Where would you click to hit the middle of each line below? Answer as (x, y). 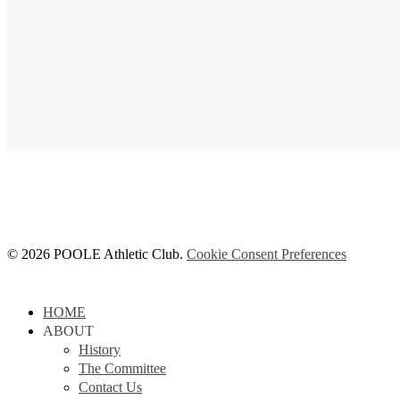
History (100, 349)
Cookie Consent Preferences (267, 254)
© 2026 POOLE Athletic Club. (97, 254)
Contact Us (110, 387)
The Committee (122, 368)
